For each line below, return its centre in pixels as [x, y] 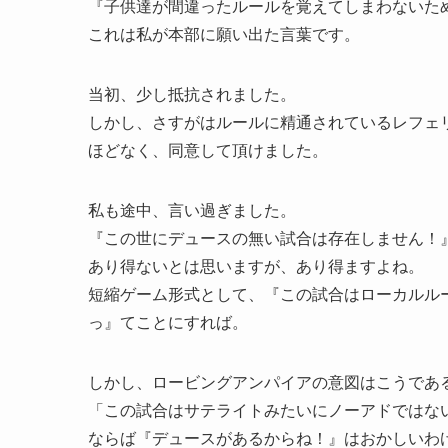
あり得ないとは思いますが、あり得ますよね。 [256, 266]
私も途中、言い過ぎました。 [192, 210]
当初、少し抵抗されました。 [192, 94]
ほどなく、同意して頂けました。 [208, 150]
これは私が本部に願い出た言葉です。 [224, 34]
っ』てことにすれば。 [168, 322]
